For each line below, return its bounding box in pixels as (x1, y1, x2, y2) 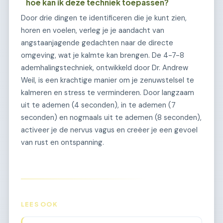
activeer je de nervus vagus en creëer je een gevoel (21, 124, 198, 135)
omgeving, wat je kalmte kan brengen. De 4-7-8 (21, 50, 184, 60)
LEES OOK (21, 200, 58, 208)
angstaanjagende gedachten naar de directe (21, 37, 173, 48)
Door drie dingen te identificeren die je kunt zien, (21, 12, 187, 23)
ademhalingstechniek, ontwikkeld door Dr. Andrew (21, 62, 188, 73)
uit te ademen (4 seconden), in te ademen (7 (21, 100, 176, 110)
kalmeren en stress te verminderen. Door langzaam (21, 87, 194, 98)
